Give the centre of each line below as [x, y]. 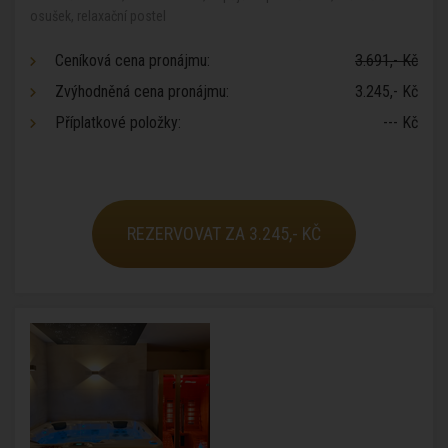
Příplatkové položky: [118, 122]
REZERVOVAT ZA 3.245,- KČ [224, 233]
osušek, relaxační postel [98, 16]
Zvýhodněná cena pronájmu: [142, 91]
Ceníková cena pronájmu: [132, 60]
